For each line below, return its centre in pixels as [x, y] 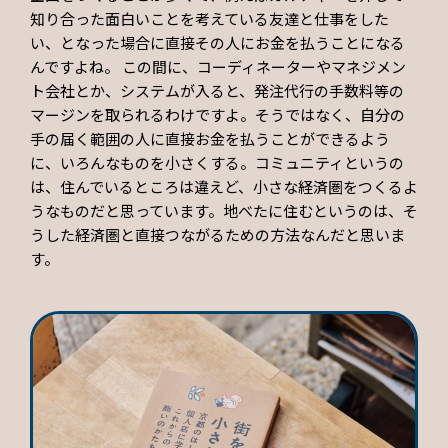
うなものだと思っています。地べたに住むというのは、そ [224, 211]
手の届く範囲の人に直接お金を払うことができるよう [210, 139]
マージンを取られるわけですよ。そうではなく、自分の [217, 115]
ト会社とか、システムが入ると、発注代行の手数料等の [217, 91]
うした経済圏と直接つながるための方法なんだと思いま [217, 235]
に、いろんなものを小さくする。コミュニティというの [217, 163]
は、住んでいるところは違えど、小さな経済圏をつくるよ [224, 187]
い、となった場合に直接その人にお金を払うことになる [217, 43]
